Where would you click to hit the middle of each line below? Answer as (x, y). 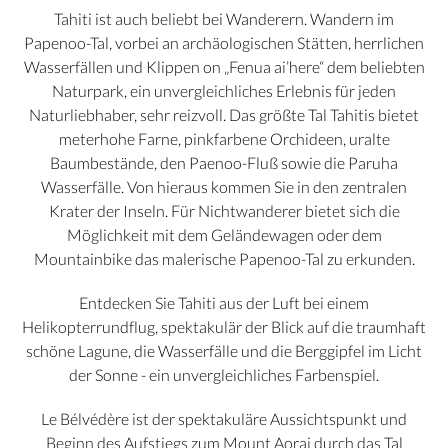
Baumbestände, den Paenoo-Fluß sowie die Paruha (224, 163)
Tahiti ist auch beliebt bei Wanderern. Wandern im (224, 19)
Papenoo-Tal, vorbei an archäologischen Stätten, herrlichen (224, 43)
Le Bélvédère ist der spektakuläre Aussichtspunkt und (224, 419)
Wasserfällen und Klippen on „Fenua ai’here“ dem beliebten (224, 67)
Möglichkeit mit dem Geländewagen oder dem (224, 235)
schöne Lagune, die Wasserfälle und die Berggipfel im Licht (224, 351)
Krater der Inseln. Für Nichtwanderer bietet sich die (224, 211)
